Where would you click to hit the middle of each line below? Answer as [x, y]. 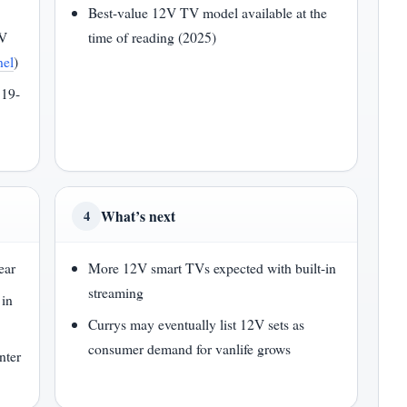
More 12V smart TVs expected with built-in [213, 268]
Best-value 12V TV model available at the [208, 12]
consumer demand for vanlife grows [190, 348]
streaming [116, 292]
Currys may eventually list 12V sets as [197, 324]
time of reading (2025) [153, 37]
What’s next [138, 216]
